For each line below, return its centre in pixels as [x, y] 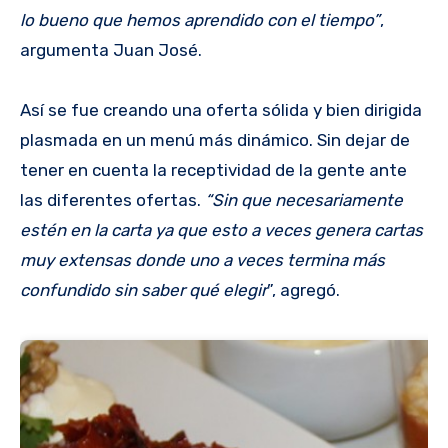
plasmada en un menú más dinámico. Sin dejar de [215, 140]
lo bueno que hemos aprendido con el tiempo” [200, 20]
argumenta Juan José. [111, 50]
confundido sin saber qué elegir [143, 290]
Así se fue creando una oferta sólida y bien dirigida [221, 110]
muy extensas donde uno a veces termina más [202, 260]
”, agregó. [303, 290]
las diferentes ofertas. [112, 200]
